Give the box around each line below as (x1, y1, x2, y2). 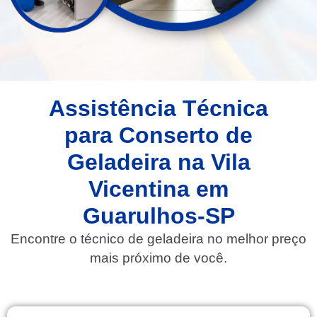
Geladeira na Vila (67, 149, 250, 175)
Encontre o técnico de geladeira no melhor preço (11, 231, 306, 247)
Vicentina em (88, 176, 229, 202)
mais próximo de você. (90, 250, 227, 266)
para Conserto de (64, 122, 253, 149)
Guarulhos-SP (82, 203, 235, 229)
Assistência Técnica (49, 96, 268, 122)
